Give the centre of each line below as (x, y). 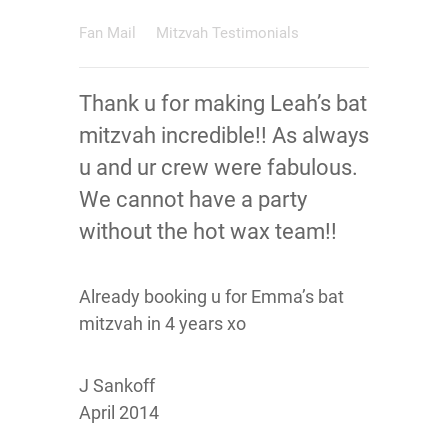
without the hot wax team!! (208, 231)
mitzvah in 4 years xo (162, 323)
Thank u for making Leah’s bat (223, 103)
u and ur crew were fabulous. (218, 167)
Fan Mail (109, 33)
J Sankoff (117, 385)
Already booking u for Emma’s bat (211, 296)
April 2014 (119, 412)
